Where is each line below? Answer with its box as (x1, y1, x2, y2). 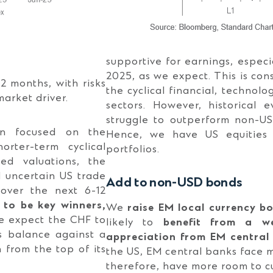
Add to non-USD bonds (106, 175, 243, 191)
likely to (106, 216, 163, 229)
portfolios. (106, 143, 160, 155)
